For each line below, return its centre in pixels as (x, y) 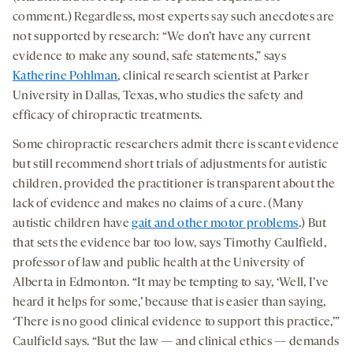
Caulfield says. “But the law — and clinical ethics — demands (176, 342)
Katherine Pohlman (65, 76)
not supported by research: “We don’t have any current (162, 37)
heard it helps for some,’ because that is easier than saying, (169, 302)
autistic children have (72, 223)
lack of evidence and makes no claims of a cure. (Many (158, 204)
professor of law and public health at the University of (159, 263)
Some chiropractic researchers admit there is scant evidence (176, 145)
